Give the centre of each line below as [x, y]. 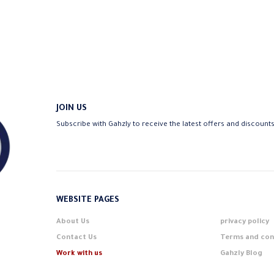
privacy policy [244, 223]
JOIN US [72, 109]
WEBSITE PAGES [88, 201]
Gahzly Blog [241, 254]
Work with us [79, 254]
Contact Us [76, 239]
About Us [73, 223]
